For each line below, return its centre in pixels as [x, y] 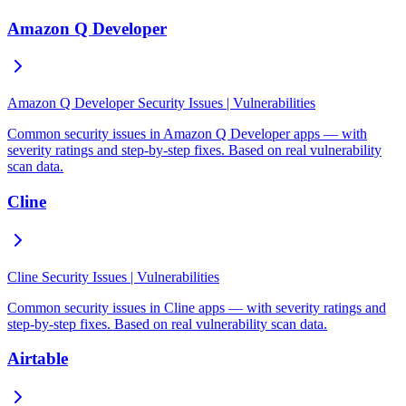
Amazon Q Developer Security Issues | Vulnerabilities [161, 103]
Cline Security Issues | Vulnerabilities [113, 276]
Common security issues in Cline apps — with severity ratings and [197, 307]
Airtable [38, 359]
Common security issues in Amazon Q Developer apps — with [187, 134]
